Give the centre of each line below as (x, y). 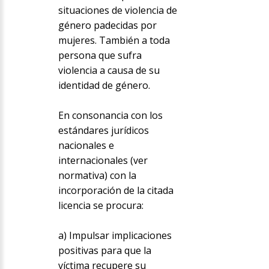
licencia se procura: (101, 206)
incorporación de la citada (116, 191)
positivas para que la (104, 251)
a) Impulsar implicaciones (115, 236)
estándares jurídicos (103, 131)
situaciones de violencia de (117, 11)
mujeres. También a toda (114, 41)
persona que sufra (100, 56)
